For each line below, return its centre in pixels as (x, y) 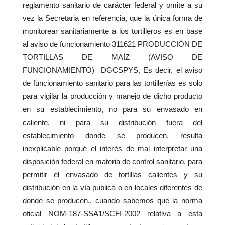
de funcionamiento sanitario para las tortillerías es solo (113, 83)
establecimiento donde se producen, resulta (113, 136)
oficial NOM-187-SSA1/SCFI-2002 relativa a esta (113, 214)
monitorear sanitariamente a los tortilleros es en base (113, 31)
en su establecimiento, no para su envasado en (113, 109)
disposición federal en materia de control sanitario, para (113, 162)
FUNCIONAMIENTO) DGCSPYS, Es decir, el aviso (113, 70)
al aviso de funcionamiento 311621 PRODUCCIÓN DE (113, 44)
